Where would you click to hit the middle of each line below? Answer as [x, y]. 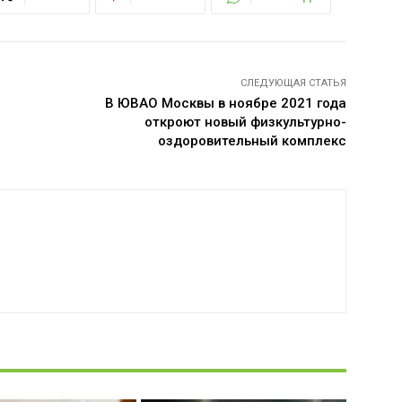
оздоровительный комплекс [252, 141]
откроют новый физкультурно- [245, 122]
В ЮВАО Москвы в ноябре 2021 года [225, 103]
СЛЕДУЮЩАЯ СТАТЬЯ [293, 83]
